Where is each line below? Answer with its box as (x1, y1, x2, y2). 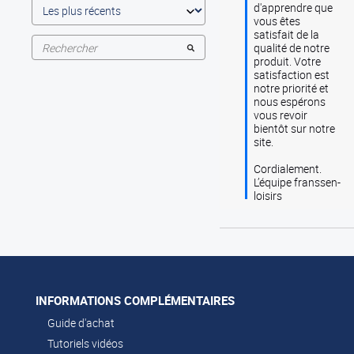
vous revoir (253, 107, 307, 122)
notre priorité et (253, 80, 329, 96)
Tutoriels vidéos (47, 335, 123, 351)
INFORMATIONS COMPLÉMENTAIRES (36, 292, 235, 308)
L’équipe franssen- (253, 174, 341, 190)
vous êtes (253, 13, 300, 28)
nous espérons (253, 93, 326, 109)
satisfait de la (253, 26, 319, 42)
